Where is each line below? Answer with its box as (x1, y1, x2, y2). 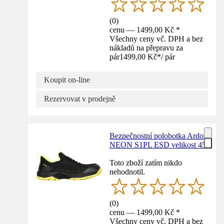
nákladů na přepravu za (109, 43, 183, 52)
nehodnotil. (109, 167, 145, 176)
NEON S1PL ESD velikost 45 (109, 140, 206, 149)
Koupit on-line (44, 75, 90, 84)
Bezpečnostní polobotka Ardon (109, 131, 208, 140)
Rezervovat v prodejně (44, 94, 115, 103)
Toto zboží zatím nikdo (109, 158, 182, 167)
